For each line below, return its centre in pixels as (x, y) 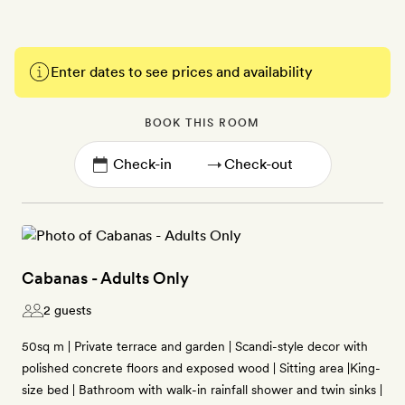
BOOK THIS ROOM (202, 123)
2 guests (67, 310)
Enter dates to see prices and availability (182, 72)
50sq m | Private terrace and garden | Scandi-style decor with (195, 346)
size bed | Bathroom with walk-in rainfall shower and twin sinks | (202, 390)
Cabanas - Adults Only (105, 278)
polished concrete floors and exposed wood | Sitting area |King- (201, 368)
